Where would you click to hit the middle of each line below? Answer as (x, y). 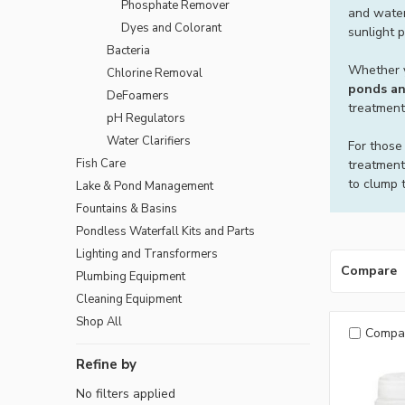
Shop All (99, 321)
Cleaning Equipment (129, 299)
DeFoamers (137, 95)
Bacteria (128, 50)
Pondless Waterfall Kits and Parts (165, 231)
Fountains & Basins (127, 208)
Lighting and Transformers (147, 254)
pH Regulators (146, 118)
